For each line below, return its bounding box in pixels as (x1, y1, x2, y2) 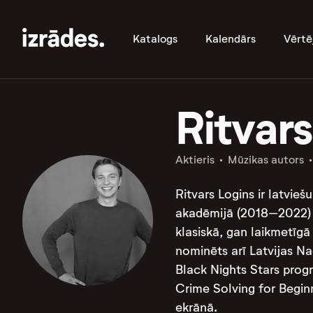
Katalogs (133, 32, 177, 45)
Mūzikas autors (227, 153, 304, 166)
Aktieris (175, 153, 214, 166)
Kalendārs (205, 32, 256, 45)
